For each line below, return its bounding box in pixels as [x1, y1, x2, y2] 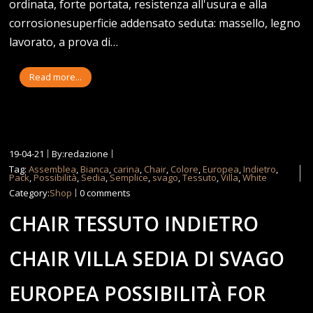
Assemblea [29, 162, 77, 175]
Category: [9, 186, 50, 199]
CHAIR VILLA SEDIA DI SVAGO [9, 245, 285, 272]
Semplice [110, 170, 149, 184]
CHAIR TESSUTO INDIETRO [9, 210, 259, 237]
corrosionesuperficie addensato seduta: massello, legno [9, 15, 301, 31]
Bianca [80, 162, 110, 175]
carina [113, 162, 140, 175]
